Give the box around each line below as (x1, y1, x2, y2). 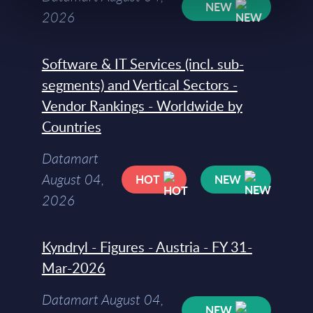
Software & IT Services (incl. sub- (41, 54, 244, 74)
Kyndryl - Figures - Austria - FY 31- (41, 237, 252, 257)
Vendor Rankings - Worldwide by (41, 96, 242, 116)
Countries (41, 117, 101, 137)
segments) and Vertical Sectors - (41, 75, 238, 95)
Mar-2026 (41, 258, 105, 278)
